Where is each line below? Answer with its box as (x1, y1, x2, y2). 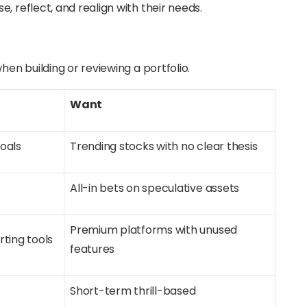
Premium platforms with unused (70, 222, 238, 238)
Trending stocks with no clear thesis (70, 138, 258, 154)
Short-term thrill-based (70, 283, 196, 299)
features (70, 241, 115, 257)
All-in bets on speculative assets (70, 180, 240, 196)
